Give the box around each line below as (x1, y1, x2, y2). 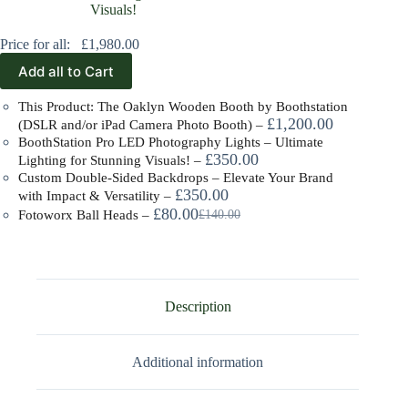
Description (164, 298, 231, 314)
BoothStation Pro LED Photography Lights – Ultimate (18, 135, 323, 150)
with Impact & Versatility (18, 189, 164, 204)
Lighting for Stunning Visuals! (18, 153, 194, 168)
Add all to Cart (18, 62, 114, 80)
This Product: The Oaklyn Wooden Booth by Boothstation (18, 99, 348, 115)
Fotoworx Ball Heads (18, 208, 142, 223)
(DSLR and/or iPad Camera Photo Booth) (18, 117, 256, 133)
